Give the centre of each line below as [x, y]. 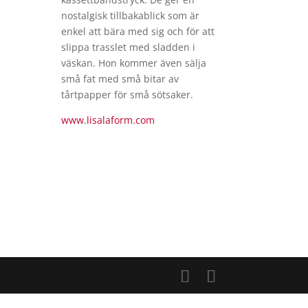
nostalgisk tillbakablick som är [131, 15]
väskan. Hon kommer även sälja [134, 63]
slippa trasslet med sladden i [129, 47]
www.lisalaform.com [108, 120]
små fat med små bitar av [120, 78]
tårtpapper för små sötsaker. [128, 94]
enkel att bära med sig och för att [138, 31]
